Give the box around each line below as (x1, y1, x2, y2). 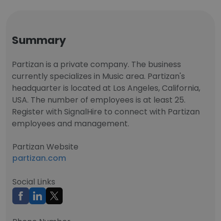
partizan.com (12, 152, 66, 164)
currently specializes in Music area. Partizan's (12, 71, 185, 82)
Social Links (12, 176, 55, 187)
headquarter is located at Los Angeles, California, (12, 82, 200, 94)
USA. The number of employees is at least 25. (12, 94, 185, 106)
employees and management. (12, 118, 129, 129)
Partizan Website (12, 141, 78, 152)
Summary (12, 33, 66, 48)
